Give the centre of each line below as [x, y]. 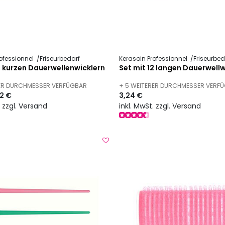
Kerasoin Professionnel [154, 59]
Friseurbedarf [60, 59]
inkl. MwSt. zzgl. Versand [160, 106]
